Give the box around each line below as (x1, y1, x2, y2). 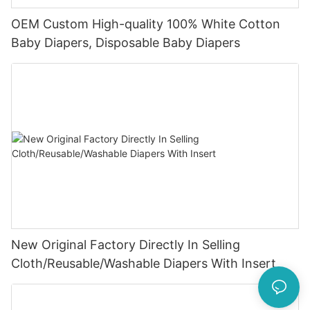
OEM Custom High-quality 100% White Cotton (11, 17, 280, 32)
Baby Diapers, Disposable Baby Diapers (11, 35, 240, 51)
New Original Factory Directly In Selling (11, 237, 240, 252)
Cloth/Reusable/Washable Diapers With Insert (11, 255, 276, 271)
